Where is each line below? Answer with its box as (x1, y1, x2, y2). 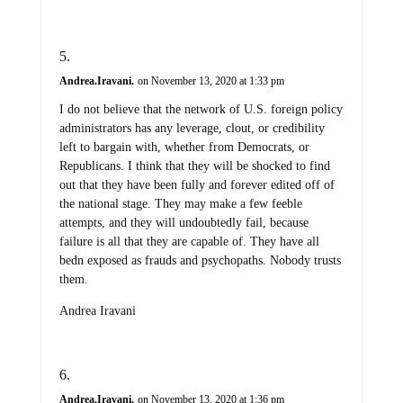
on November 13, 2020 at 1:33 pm (137, 75, 284, 88)
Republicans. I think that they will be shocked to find (58, 159, 330, 174)
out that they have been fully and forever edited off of (58, 178, 335, 193)
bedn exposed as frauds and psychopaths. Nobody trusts (58, 254, 341, 268)
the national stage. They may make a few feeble (58, 197, 302, 211)
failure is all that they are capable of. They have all (58, 235, 319, 249)
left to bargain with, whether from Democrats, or (58, 140, 309, 155)
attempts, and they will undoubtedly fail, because (58, 216, 309, 230)
